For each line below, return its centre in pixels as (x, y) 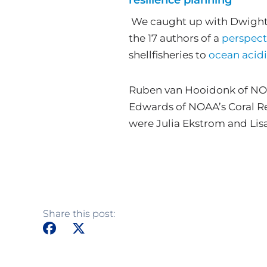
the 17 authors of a (175, 38)
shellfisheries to (169, 55)
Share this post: (79, 214)
